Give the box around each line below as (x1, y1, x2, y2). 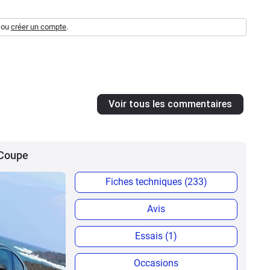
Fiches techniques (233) (105, 175, 207, 187)
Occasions (134, 257, 178, 269)
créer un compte (11, 22, 66, 31)
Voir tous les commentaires (108, 98, 232, 110)
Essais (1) (135, 230, 177, 242)
